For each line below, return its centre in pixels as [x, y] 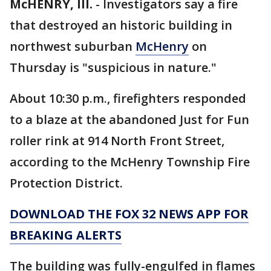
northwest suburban [73, 46]
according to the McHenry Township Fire [130, 162]
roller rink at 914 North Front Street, [117, 141]
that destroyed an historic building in [121, 25]
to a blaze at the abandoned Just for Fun [129, 119]
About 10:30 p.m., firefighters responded [128, 98]
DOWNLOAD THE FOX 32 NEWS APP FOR [129, 214]
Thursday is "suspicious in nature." [113, 67]
